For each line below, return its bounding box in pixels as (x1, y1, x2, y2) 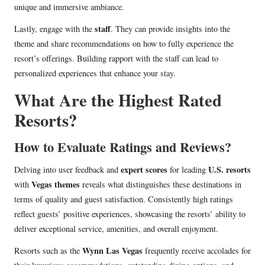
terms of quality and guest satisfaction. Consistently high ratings (14, 193, 233, 205)
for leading (167, 164, 208, 176)
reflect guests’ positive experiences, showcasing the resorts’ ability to (14, 208, 245, 220)
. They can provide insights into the (111, 23, 230, 35)
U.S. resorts (208, 163, 251, 176)
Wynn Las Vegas (82, 244, 143, 257)
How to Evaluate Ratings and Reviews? (14, 137, 231, 157)
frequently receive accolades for (143, 245, 251, 257)
